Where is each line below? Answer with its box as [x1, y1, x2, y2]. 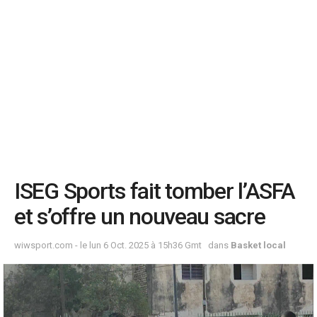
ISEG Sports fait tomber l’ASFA [14, 177, 295, 204]
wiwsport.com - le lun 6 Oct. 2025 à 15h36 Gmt [14, 240, 202, 251]
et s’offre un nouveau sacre [14, 202, 265, 230]
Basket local [231, 240, 286, 251]
